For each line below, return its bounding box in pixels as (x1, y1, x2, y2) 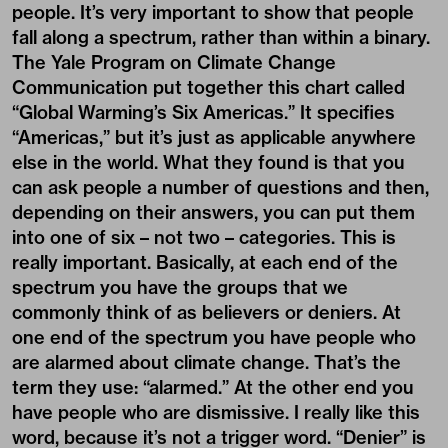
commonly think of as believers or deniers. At (12, 301, 401, 325)
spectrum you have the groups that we (12, 276, 348, 300)
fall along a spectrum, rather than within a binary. (12, 26, 430, 50)
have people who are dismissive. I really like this (12, 401, 420, 425)
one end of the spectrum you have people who (12, 326, 416, 350)
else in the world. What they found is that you (12, 151, 405, 175)
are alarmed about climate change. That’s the (12, 351, 401, 375)
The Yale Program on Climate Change (12, 51, 336, 75)
